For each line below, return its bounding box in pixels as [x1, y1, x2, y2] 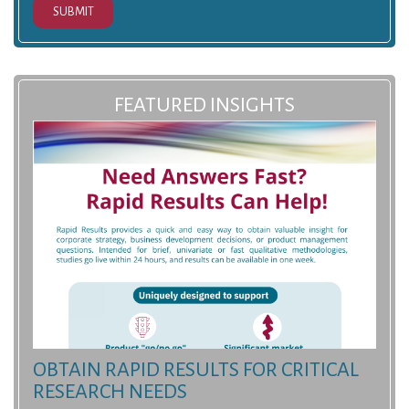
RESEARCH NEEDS [33, 381, 187, 404]
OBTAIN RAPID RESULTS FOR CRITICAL [33, 359, 359, 382]
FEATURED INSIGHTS [114, 94, 295, 117]
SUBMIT [52, 5, 94, 19]
